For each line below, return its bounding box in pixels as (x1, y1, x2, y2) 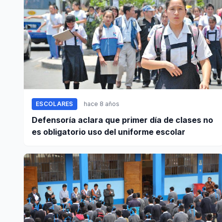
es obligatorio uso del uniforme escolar (32, 127, 185, 137)
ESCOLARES (36, 100, 73, 108)
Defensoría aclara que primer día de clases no (32, 115, 213, 125)
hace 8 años (83, 100, 119, 108)
